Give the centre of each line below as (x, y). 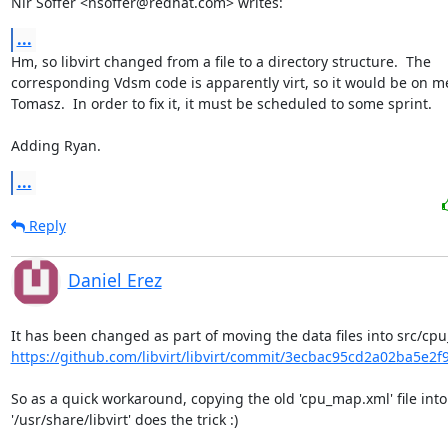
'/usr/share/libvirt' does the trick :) (124, 419)
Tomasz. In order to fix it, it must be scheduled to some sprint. (221, 103)
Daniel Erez (114, 279)
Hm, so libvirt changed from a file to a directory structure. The (220, 61)
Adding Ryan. (55, 145)
